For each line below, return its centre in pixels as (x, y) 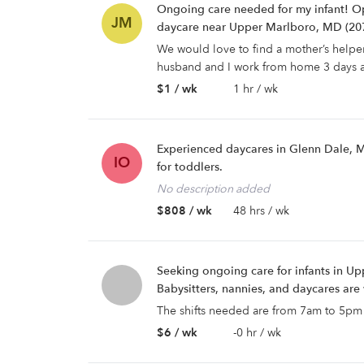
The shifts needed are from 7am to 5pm (260, 311)
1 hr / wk (256, 89)
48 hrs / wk (261, 211)
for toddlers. (190, 167)
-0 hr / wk (257, 333)
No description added (213, 189)
